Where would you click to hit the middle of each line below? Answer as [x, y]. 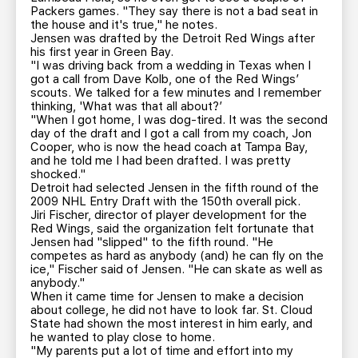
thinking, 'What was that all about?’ [126, 106]
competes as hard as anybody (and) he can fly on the [177, 256]
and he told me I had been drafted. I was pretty [161, 161]
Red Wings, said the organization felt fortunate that [172, 229]
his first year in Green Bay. [102, 52]
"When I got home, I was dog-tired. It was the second [179, 120]
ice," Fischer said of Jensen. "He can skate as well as [177, 269]
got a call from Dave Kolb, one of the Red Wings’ [165, 79]
